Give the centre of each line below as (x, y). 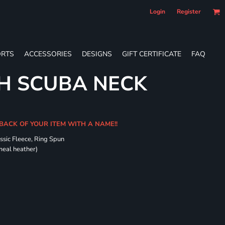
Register (189, 12)
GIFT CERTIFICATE (152, 54)
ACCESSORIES (48, 54)
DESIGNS (97, 54)
